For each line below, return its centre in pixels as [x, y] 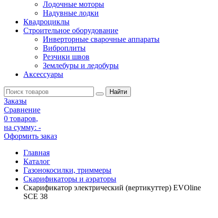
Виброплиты [64, 48]
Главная [36, 153]
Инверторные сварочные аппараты [101, 39]
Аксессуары [43, 74]
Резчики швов [66, 57]
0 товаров [20, 118]
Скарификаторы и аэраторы [70, 179]
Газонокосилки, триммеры [67, 170]
